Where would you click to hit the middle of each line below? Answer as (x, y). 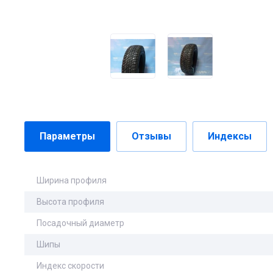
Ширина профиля (72, 180)
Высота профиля (70, 202)
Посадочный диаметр (80, 223)
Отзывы (151, 136)
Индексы (230, 136)
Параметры (67, 136)
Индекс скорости (70, 266)
